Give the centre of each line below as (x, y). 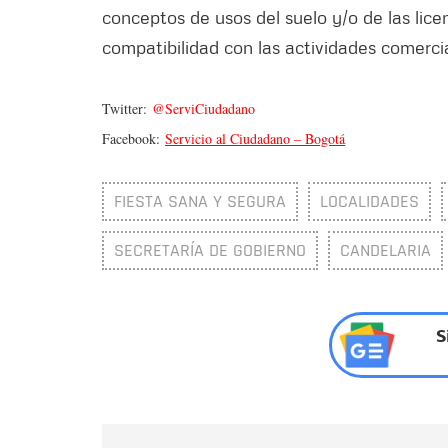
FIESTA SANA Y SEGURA (200, 202)
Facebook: (133, 139)
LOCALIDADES (369, 202)
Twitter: (127, 109)
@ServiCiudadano (203, 109)
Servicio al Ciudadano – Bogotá (255, 139)
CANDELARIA (385, 251)
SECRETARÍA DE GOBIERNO (210, 251)
